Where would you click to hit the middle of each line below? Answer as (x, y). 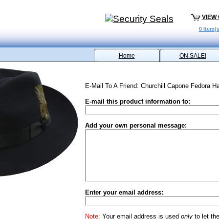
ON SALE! (193, 56)
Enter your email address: (124, 192)
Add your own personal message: (136, 125)
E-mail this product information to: (137, 101)
